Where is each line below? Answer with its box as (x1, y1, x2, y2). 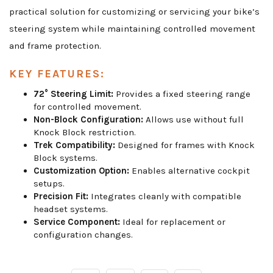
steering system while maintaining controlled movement (9, 23, 255, 35)
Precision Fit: (34, 191, 88, 202)
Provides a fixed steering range (113, 88, 250, 100)
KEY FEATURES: (9, 67, 105, 81)
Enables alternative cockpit (129, 165, 250, 177)
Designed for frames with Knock (115, 140, 255, 151)
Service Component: (34, 216, 120, 228)
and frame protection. (9, 40, 101, 52)
